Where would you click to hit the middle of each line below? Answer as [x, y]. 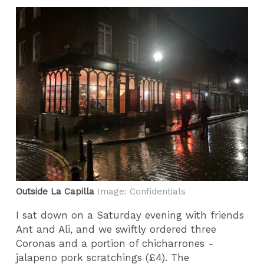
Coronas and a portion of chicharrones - [117, 243]
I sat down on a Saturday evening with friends [130, 215]
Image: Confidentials [142, 192]
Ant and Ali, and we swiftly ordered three [116, 229]
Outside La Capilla [57, 192]
